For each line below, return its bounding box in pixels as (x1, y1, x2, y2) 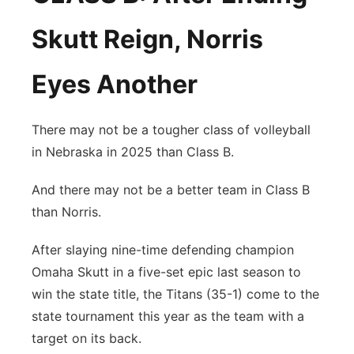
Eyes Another (32, 69, 198, 100)
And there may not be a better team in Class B (32, 182, 310, 198)
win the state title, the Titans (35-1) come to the (32, 286, 319, 302)
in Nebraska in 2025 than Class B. (32, 144, 234, 160)
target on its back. (32, 330, 141, 346)
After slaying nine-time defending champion (32, 242, 294, 258)
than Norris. (32, 204, 101, 220)
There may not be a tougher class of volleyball (32, 122, 311, 137)
